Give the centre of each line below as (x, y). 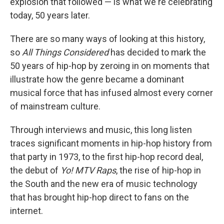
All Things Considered (65, 52)
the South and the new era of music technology (104, 184)
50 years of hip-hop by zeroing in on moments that (110, 66)
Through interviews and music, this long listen (101, 130)
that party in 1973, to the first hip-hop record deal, (106, 157)
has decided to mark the (157, 52)
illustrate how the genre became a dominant (97, 79)
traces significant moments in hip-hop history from (111, 143)
